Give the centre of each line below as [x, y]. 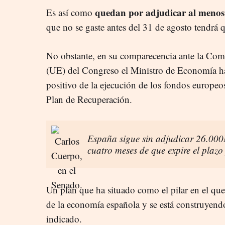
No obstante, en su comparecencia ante [120, 55]
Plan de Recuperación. [89, 99]
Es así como [69, 12]
